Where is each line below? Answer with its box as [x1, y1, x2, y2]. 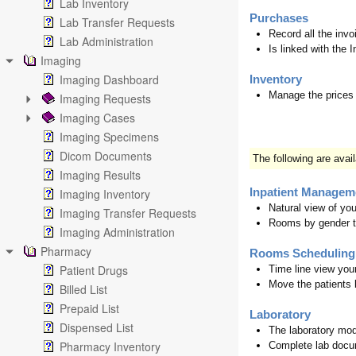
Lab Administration [60, 33, 153, 49]
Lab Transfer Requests [60, 14, 175, 30]
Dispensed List [60, 319, 133, 335]
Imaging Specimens [60, 129, 159, 145]
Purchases [250, 12, 308, 25]
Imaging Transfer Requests [60, 205, 196, 221]
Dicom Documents [60, 148, 152, 164]
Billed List [60, 281, 107, 297]
